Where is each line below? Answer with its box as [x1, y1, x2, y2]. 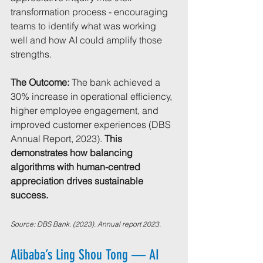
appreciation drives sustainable [11, 175, 146, 187]
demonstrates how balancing [11, 147, 135, 159]
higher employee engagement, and [11, 104, 161, 117]
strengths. [11, 48, 52, 60]
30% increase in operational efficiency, [11, 90, 174, 103]
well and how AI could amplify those [11, 34, 164, 46]
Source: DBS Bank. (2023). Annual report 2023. [11, 220, 161, 229]
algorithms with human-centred [11, 161, 143, 173]
